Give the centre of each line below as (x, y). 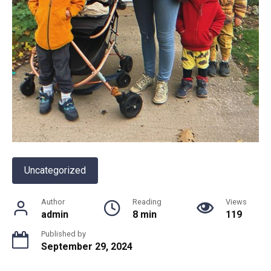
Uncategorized (55, 171)
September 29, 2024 (87, 247)
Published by (64, 234)
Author (53, 202)
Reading (147, 202)
